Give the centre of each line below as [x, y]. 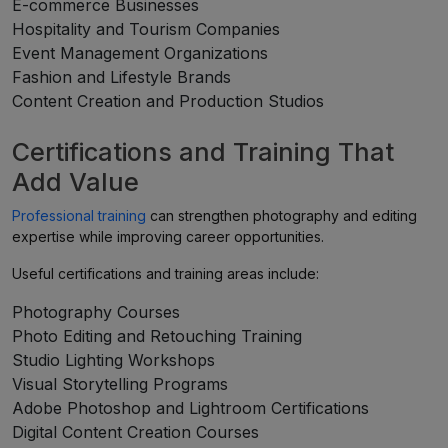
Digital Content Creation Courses [135, 432]
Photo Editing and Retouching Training [157, 336]
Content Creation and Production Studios [168, 101]
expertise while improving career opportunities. [168, 236]
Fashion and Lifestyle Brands [121, 77]
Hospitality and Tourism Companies [146, 29]
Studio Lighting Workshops [113, 360]
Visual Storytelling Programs [120, 384]
